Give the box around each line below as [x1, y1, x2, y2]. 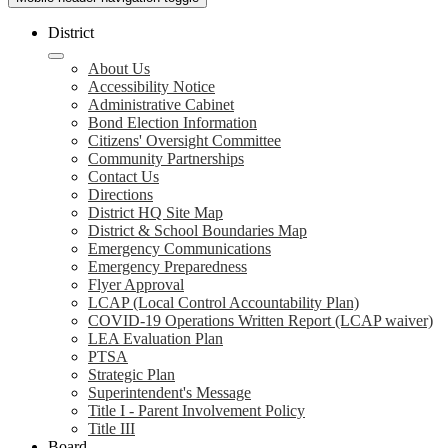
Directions [88, 186, 153, 203]
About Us [88, 60, 150, 77]
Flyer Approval [88, 276, 184, 293]
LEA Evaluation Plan [88, 330, 223, 347]
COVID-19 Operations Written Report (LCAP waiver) [88, 312, 433, 329]
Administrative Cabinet [88, 96, 234, 113]
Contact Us [88, 168, 159, 185]
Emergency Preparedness [88, 258, 247, 275]
